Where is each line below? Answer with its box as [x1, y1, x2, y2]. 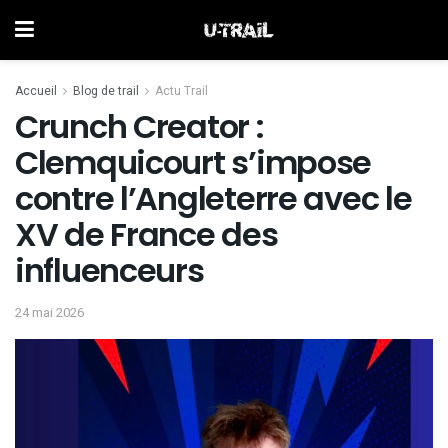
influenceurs [15, 248, 204, 293]
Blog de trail [73, 82, 139, 100]
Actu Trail [155, 82, 208, 100]
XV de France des [15, 212, 278, 257]
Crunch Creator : [15, 104, 264, 149]
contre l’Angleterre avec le [15, 176, 412, 221]
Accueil [15, 82, 57, 100]
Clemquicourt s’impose [15, 140, 372, 185]
